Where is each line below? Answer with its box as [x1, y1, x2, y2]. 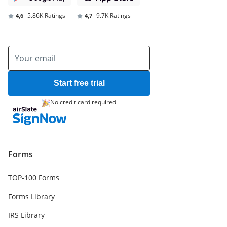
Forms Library [8, 191, 55, 201]
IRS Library [8, 210, 45, 220]
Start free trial [53, 79, 105, 87]
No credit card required [50, 97, 116, 106]
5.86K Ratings [27, 11, 65, 20]
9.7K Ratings [96, 11, 131, 20]
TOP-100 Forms [8, 172, 59, 182]
